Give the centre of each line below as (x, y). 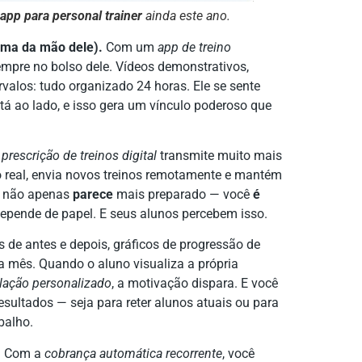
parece (93, 195)
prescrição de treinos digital (79, 156)
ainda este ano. (186, 15)
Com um (130, 47)
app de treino (194, 47)
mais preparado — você (183, 195)
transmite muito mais (219, 156)
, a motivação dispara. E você (195, 284)
